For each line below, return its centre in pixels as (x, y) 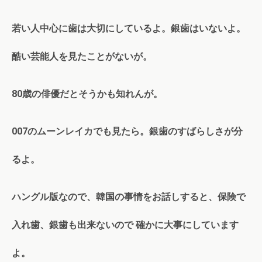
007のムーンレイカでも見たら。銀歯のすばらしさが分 (127, 132)
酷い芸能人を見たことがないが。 (82, 57)
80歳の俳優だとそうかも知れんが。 (87, 94)
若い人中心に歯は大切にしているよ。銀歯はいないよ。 (129, 29)
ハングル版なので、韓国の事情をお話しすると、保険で (129, 197)
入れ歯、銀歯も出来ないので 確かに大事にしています (125, 225)
